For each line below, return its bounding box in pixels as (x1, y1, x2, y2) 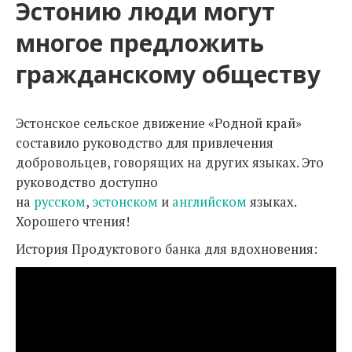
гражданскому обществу (16, 58, 321, 90)
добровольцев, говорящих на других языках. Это (16, 154, 324, 171)
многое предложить (16, 27, 264, 59)
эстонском (92, 193, 158, 211)
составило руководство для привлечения (16, 134, 273, 152)
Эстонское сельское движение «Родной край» (16, 115, 302, 132)
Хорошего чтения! (16, 213, 130, 230)
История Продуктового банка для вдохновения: (16, 240, 317, 258)
